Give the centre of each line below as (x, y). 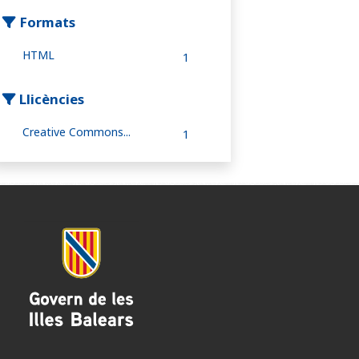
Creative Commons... (77, 132)
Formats (46, 22)
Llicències (50, 99)
